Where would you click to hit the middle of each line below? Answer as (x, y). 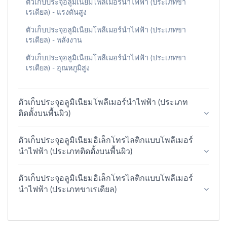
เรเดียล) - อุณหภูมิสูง (58, 68)
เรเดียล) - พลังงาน (54, 40)
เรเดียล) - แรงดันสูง (56, 12)
